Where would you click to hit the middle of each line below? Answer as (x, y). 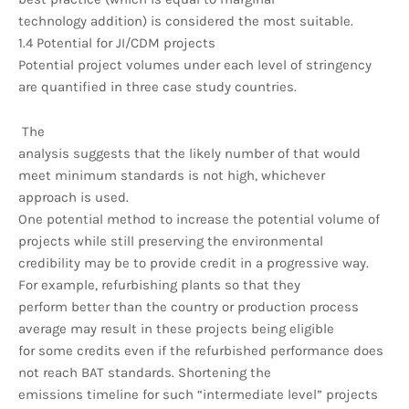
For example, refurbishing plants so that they (159, 284)
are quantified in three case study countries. (157, 86)
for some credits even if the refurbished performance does (201, 350)
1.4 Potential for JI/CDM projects (117, 42)
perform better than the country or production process (189, 306)
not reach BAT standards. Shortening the (145, 372)
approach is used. (73, 197)
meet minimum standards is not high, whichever (172, 175)
